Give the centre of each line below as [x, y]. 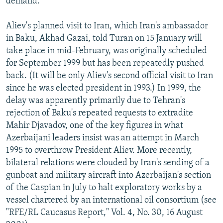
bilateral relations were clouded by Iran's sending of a [108, 163]
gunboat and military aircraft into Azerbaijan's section [109, 175]
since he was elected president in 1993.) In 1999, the [104, 88]
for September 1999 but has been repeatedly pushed [105, 63]
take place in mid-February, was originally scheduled [107, 51]
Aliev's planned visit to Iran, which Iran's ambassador [107, 26]
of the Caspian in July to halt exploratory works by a [104, 188]
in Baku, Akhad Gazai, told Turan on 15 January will [104, 38]
